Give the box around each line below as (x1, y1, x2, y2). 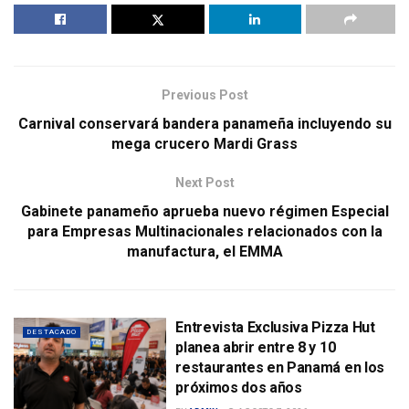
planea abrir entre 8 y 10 (175, 338, 336, 356)
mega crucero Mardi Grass (111, 134, 298, 152)
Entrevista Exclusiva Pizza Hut (175, 318, 375, 336)
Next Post (174, 174, 235, 190)
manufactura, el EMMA (126, 242, 283, 260)
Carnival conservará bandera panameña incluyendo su (17, 114, 392, 132)
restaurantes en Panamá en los (175, 358, 384, 376)
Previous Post (161, 87, 248, 102)
